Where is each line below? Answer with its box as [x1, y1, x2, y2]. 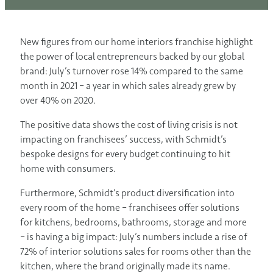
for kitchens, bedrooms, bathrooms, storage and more [20, 216, 247, 229]
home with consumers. [20, 163, 116, 175]
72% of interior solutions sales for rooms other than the [20, 246, 251, 258]
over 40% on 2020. [20, 94, 96, 107]
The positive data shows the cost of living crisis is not [20, 119, 238, 131]
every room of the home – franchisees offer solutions [20, 202, 239, 214]
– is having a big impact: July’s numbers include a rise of [20, 231, 247, 243]
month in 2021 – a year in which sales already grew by [20, 80, 236, 92]
